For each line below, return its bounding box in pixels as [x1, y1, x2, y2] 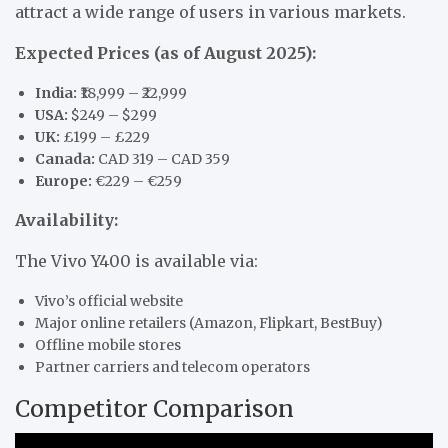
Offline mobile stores [35, 336, 181, 355]
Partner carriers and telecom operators [35, 358, 310, 377]
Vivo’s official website [35, 292, 183, 311]
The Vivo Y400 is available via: [15, 251, 258, 272]
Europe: [35, 172, 92, 191]
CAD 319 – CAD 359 [95, 150, 230, 169]
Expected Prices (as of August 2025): [15, 43, 316, 64]
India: [35, 84, 77, 103]
